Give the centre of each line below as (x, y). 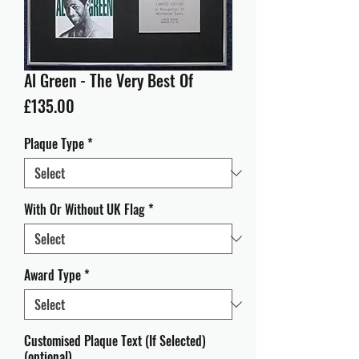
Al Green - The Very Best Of (109, 80)
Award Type (52, 275)
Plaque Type (54, 143)
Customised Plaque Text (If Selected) (115, 341)
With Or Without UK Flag (85, 209)
